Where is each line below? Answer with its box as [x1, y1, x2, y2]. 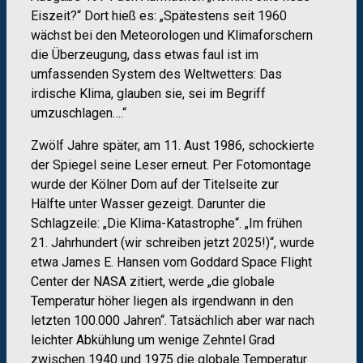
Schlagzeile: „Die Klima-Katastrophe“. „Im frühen [31, 216, 302, 232]
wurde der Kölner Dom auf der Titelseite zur [31, 177, 279, 193]
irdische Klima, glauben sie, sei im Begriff [31, 86, 266, 102]
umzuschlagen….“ [31, 105, 126, 122]
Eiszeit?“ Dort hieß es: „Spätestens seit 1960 [31, 8, 287, 24]
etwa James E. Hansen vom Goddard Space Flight [31, 254, 312, 271]
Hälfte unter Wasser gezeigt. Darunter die [31, 196, 266, 212]
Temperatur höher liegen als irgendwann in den [31, 293, 293, 310]
